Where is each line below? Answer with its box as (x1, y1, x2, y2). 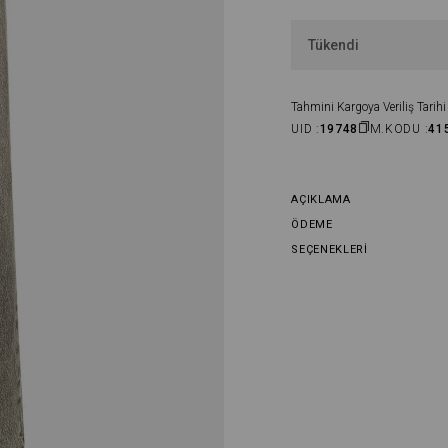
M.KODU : (369, 121, 429, 136)
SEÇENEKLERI (291, 243, 368, 256)
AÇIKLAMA (291, 193, 351, 206)
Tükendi (308, 37, 360, 53)
